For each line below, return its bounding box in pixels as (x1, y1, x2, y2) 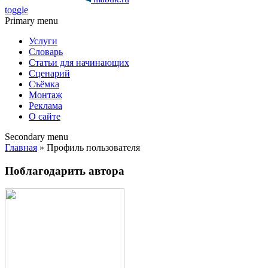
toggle (5, 5, 28, 15)
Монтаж (29, 90, 62, 100)
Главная (5, 142, 37, 153)
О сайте (29, 111, 60, 121)
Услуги (29, 36, 57, 46)
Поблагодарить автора (5, 164, 124, 177)
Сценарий (29, 68, 70, 78)
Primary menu (5, 16, 58, 26)
